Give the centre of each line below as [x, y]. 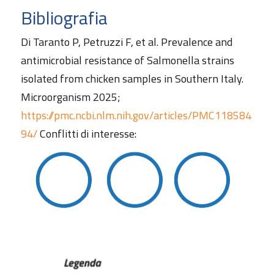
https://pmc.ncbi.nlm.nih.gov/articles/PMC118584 [136, 115]
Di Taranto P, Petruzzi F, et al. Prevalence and [126, 42]
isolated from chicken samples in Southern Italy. [132, 78]
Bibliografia [64, 17]
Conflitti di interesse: [87, 133]
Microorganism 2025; [70, 97]
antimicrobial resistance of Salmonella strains [127, 60]
